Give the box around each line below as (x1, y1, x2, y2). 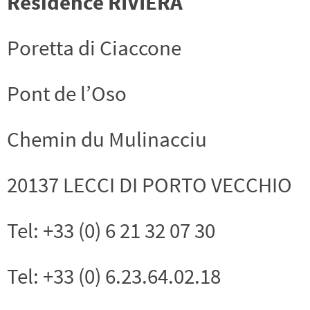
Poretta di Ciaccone (7, 34, 181, 62)
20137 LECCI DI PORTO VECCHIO (7, 171, 292, 199)
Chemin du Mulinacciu (7, 125, 207, 153)
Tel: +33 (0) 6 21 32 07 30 (7, 217, 215, 244)
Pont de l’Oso (7, 80, 127, 107)
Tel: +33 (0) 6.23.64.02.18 (7, 262, 221, 290)
